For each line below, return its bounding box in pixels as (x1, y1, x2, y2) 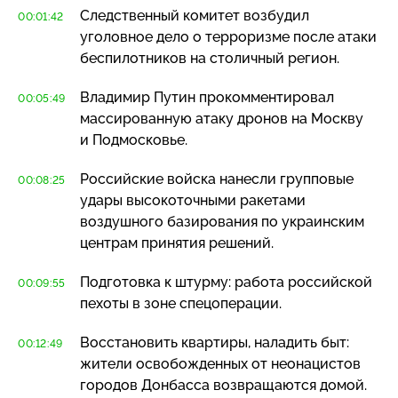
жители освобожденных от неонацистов (80, 354, 361, 372)
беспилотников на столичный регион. (80, 49, 339, 67)
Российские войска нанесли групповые (80, 170, 354, 187)
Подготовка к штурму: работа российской (80, 273, 372, 291)
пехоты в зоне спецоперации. (80, 294, 282, 312)
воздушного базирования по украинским (80, 212, 364, 230)
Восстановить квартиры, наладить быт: (80, 333, 349, 351)
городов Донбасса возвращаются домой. (80, 376, 367, 394)
